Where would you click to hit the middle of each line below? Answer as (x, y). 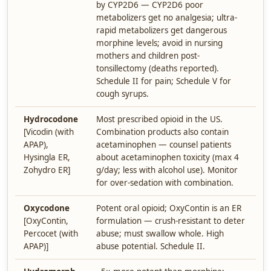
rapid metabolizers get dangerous (162, 30)
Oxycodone (47, 208)
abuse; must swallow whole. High (160, 233)
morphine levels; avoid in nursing (159, 43)
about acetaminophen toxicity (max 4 (168, 157)
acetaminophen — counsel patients (164, 145)
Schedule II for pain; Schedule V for (164, 81)
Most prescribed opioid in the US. (159, 119)
